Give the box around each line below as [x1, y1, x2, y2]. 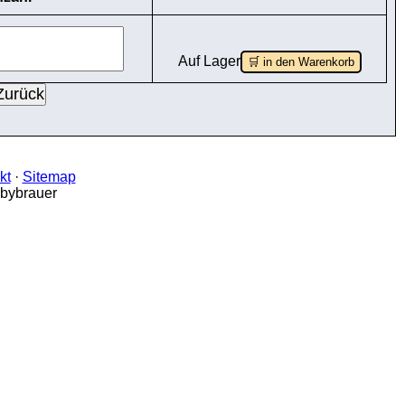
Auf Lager [177, 53, 240, 69]
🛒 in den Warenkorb [247, 55, 354, 69]
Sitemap [22, 169, 76, 184]
